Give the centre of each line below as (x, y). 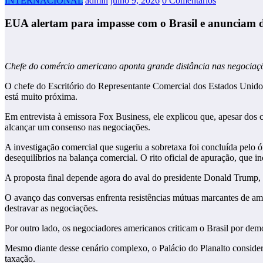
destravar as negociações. (51, 208)
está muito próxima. (41, 96)
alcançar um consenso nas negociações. (77, 127)
